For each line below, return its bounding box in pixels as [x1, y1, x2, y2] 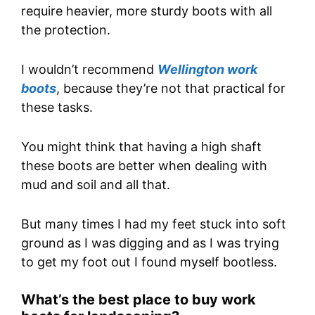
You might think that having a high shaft [21, 139, 262, 154]
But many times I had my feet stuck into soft [21, 216, 286, 231]
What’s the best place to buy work [21, 291, 256, 309]
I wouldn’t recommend [21, 61, 157, 77]
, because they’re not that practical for [56, 80, 285, 96]
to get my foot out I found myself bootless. [21, 254, 277, 269]
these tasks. [21, 99, 93, 115]
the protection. [21, 22, 110, 38]
